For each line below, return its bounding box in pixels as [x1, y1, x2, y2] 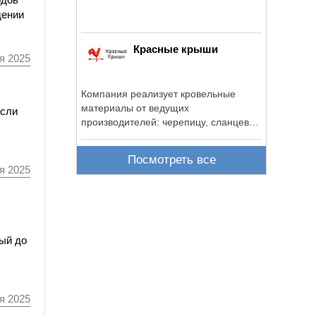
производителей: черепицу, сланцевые [81, 116, 262, 128]
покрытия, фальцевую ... [81, 130, 195, 142]
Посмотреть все [127, 153, 216, 167]
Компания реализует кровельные [81, 87, 236, 99]
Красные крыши [133, 42, 218, 55]
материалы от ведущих [81, 102, 189, 114]
